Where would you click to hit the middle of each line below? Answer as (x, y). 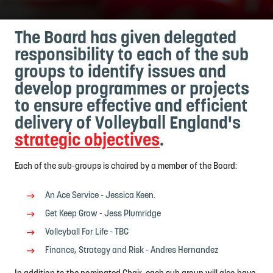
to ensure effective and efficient (131, 107)
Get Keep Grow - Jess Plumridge (103, 214)
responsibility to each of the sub (132, 56)
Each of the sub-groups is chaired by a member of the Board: (127, 167)
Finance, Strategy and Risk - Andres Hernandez (132, 251)
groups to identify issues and (120, 73)
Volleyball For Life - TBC (87, 232)
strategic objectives (87, 141)
